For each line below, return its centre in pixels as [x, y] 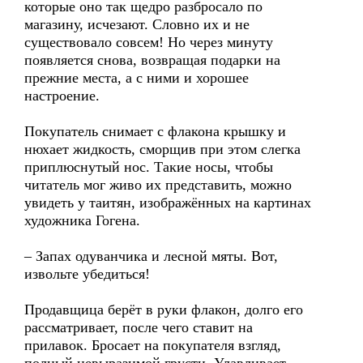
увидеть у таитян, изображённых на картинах [168, 203]
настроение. [62, 96]
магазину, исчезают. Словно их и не [137, 24]
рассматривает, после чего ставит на [139, 327]
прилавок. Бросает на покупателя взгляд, [153, 345]
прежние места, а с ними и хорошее [137, 78]
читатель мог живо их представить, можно [158, 185]
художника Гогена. [82, 220]
